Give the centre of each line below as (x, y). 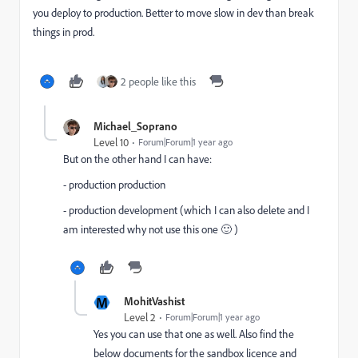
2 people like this (158, 82)
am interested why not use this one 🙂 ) (151, 229)
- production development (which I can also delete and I (186, 210)
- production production (114, 185)
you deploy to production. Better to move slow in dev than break (173, 13)
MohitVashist (154, 301)
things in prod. (64, 32)
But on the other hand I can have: (137, 159)
